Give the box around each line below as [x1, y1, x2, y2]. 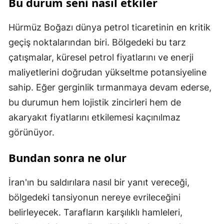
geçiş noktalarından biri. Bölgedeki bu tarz [8, 36, 186, 47]
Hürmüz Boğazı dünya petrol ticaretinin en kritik [8, 21, 210, 32]
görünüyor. [8, 126, 54, 137]
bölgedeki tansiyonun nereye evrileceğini [8, 191, 180, 202]
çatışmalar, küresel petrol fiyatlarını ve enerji [8, 51, 193, 62]
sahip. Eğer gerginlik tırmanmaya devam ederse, [8, 81, 211, 92]
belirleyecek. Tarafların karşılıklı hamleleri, [8, 206, 182, 217]
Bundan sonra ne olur [8, 149, 126, 165]
